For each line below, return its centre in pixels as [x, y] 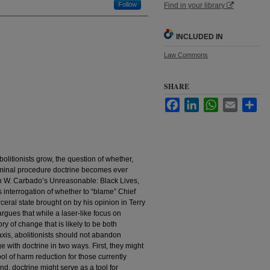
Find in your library [195, 5]
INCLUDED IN [199, 37]
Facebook [196, 102]
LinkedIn [213, 102]
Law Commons [186, 55]
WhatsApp [235, 102]
